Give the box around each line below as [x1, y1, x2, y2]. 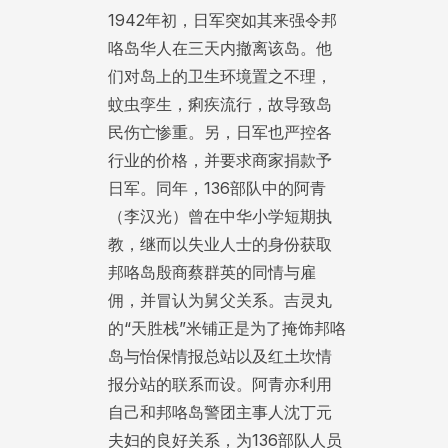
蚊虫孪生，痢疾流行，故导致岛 [107, 94, 332, 115]
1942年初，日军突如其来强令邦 [107, 10, 337, 31]
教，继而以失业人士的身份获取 [107, 234, 332, 255]
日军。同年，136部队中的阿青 [107, 178, 326, 199]
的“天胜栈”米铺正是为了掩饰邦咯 [107, 318, 346, 339]
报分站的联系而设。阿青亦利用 [107, 374, 332, 395]
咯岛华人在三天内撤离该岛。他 [107, 38, 332, 59]
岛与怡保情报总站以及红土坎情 [107, 346, 332, 367]
